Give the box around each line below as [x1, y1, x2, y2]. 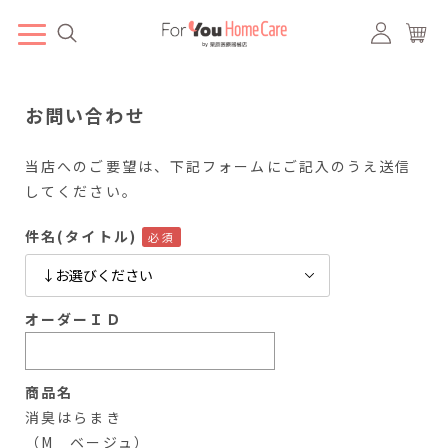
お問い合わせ [25, 102, 146, 128]
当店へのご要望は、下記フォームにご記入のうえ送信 [25, 156, 412, 176]
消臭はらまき [25, 407, 122, 427]
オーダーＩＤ [25, 309, 122, 329]
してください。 [25, 181, 138, 201]
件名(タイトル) [25, 226, 137, 246]
